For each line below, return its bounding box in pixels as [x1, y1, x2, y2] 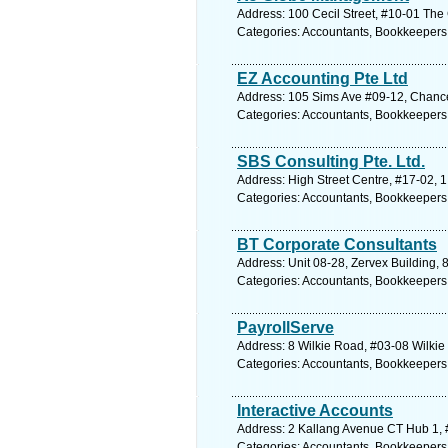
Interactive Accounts [237, 402, 393, 419]
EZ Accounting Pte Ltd [237, 70, 408, 87]
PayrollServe [237, 319, 334, 336]
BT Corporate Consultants [237, 236, 437, 253]
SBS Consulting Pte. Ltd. [237, 153, 425, 170]
